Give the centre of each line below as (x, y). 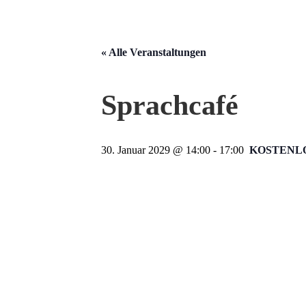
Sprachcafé (170, 105)
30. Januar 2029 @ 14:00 (156, 150)
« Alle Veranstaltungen (154, 52)
